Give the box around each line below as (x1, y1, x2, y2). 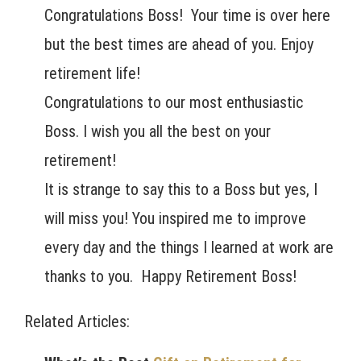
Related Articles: (24, 312, 130, 332)
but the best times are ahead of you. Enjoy (44, 35, 313, 55)
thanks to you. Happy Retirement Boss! (44, 267, 297, 287)
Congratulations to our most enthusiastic (44, 93, 303, 113)
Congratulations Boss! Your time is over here (44, 6, 330, 26)
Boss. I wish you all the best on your (44, 122, 271, 142)
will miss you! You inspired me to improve (44, 209, 306, 229)
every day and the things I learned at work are (44, 238, 334, 258)
